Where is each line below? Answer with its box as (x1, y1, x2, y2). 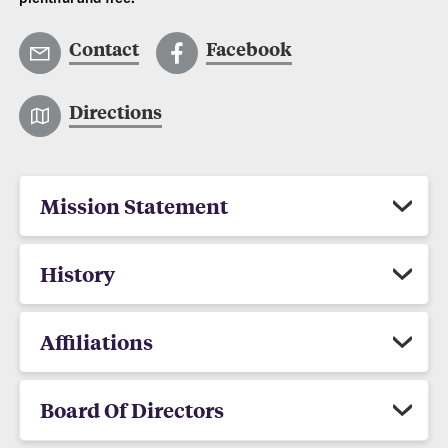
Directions (69, 99, 163, 124)
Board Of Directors (40, 396, 225, 423)
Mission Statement (40, 192, 229, 219)
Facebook (205, 36, 292, 61)
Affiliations (40, 328, 154, 355)
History (40, 260, 116, 287)
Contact (69, 36, 140, 61)
